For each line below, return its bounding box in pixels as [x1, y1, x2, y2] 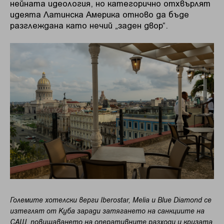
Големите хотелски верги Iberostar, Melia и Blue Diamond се [10, 195, 211, 204]
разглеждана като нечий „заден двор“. [10, 19, 168, 30]
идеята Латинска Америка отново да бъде [10, 8, 189, 19]
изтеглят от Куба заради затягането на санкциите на [10, 206, 204, 215]
